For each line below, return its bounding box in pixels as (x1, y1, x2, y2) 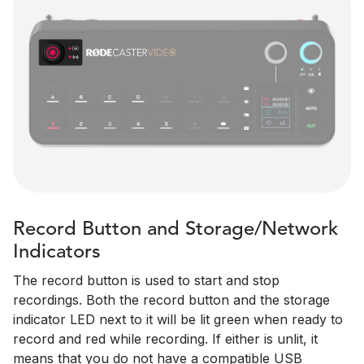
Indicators (13, 243, 101, 263)
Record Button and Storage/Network (13, 220, 338, 240)
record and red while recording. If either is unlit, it (13, 331, 318, 348)
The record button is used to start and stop (13, 272, 279, 289)
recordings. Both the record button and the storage (13, 292, 330, 309)
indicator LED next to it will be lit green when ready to (13, 311, 343, 328)
